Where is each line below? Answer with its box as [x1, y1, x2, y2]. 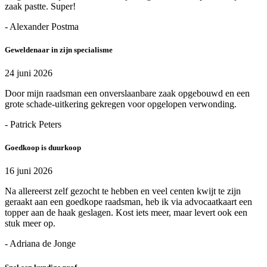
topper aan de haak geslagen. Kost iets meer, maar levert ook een [5, 207, 247, 218]
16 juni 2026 [5, 166, 52, 176]
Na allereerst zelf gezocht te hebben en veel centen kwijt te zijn [5, 186, 241, 197]
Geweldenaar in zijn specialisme [5, 45, 113, 54]
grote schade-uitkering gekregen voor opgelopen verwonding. [5, 99, 237, 110]
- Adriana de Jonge [5, 238, 76, 249]
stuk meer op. [5, 218, 55, 229]
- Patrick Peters [5, 119, 61, 130]
